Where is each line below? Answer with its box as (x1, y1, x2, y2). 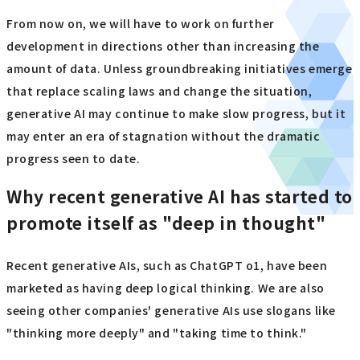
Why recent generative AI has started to (6, 184, 353, 209)
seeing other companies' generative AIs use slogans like (6, 302, 336, 319)
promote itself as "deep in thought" (6, 211, 326, 235)
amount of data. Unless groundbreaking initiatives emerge (6, 59, 353, 76)
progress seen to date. (6, 149, 141, 166)
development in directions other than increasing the (6, 37, 320, 54)
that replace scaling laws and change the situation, (6, 82, 313, 99)
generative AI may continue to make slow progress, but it (6, 104, 346, 121)
